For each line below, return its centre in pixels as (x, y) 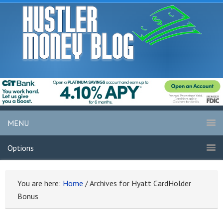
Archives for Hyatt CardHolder (140, 183)
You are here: (40, 183)
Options (21, 148)
